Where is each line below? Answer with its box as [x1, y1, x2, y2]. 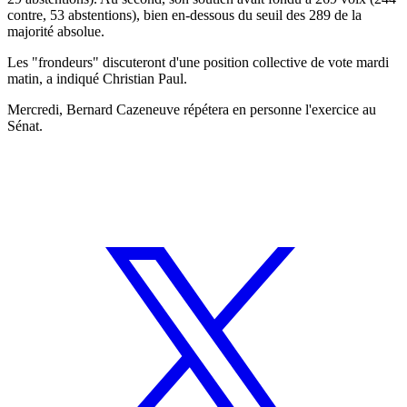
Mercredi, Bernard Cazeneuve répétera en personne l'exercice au [7, 101, 376, 117]
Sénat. [7, 117, 43, 134]
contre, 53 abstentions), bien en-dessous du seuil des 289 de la [7, 6, 362, 23]
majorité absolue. [7, 23, 104, 39]
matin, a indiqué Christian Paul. [7, 70, 187, 86]
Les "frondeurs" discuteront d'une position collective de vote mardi [7, 54, 389, 70]
